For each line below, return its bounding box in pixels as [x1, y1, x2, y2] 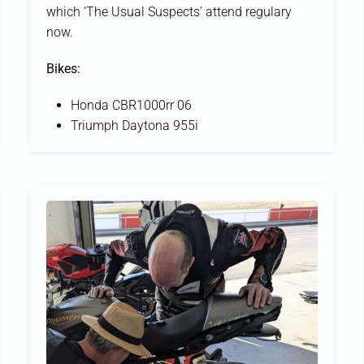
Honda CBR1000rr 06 [71, 97, 193, 113]
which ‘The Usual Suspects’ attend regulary [46, 3, 292, 19]
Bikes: [46, 60, 81, 76]
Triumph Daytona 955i [71, 117, 199, 133]
